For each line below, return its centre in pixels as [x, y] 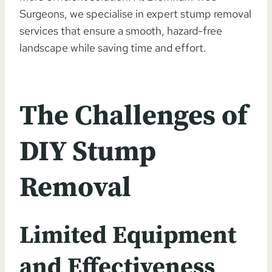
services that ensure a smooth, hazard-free [121, 30]
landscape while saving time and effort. [113, 47]
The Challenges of [134, 116]
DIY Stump [88, 152]
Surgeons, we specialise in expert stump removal [135, 13]
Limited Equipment [128, 235]
